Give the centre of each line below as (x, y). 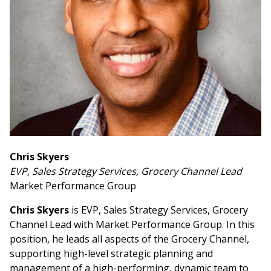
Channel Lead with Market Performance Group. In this (132, 225)
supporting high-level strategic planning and (111, 254)
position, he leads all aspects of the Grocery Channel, (129, 239)
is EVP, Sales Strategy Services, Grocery (160, 210)
